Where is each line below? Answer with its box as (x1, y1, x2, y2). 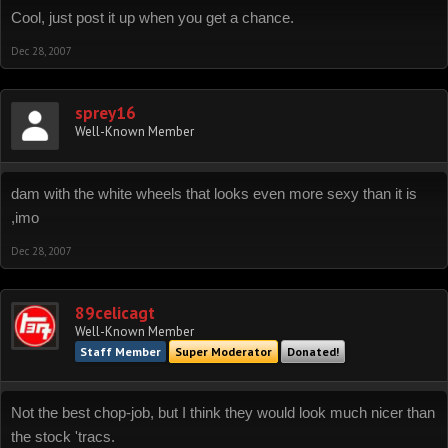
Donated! (287, 344, 339, 360)
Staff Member (80, 344, 161, 360)
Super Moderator (175, 344, 272, 360)
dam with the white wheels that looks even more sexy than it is (11, 185, 417, 203)
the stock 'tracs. (11, 428, 115, 446)
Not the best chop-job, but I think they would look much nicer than (11, 404, 435, 422)
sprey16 (75, 102, 136, 125)
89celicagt (75, 302, 155, 325)
